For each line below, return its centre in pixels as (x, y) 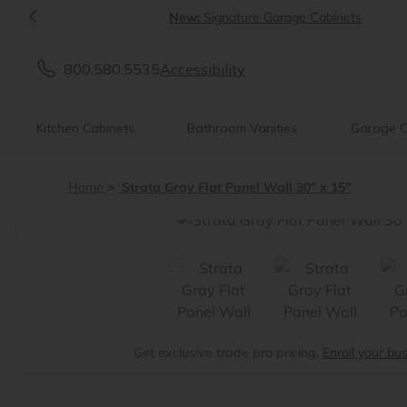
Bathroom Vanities (243, 128)
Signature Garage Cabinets (283, 17)
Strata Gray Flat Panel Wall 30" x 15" (235, 187)
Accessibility (203, 69)
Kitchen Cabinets (85, 128)
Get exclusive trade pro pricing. (228, 352)
